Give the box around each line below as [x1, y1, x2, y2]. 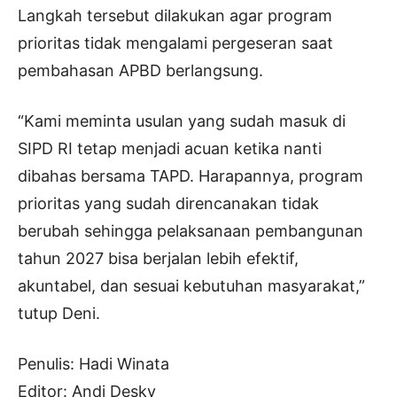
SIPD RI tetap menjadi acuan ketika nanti [18, 138, 322, 158]
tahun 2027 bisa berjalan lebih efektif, [18, 248, 299, 268]
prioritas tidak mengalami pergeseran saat [18, 33, 333, 52]
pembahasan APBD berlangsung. [18, 60, 263, 80]
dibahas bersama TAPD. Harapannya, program [18, 166, 363, 185]
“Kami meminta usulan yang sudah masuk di [18, 111, 346, 130]
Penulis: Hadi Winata [18, 354, 169, 373]
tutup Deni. [18, 303, 100, 323]
